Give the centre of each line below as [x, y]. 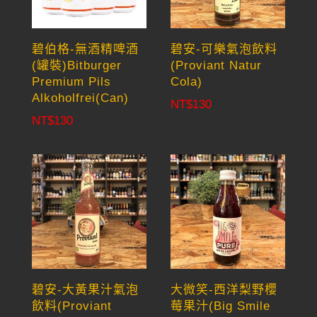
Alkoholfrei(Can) [80, 98]
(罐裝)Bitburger [76, 65]
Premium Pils [71, 81]
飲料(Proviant [71, 306]
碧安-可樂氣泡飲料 [224, 49]
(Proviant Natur [217, 65]
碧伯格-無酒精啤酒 [85, 49]
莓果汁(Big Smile [221, 306]
